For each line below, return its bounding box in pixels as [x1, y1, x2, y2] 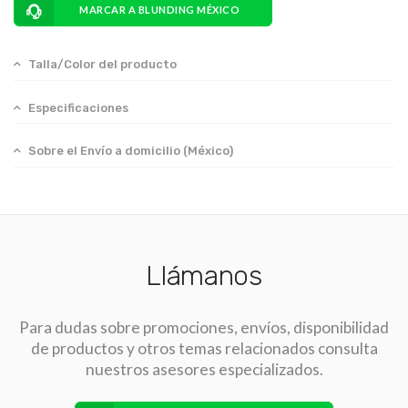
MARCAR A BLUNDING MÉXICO [79, 4, 240, 16]
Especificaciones [28, 100, 128, 115]
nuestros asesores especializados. [85, 360, 323, 380]
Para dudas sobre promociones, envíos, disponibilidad [19, 318, 389, 338]
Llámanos [146, 260, 262, 293]
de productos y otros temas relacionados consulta [30, 339, 378, 359]
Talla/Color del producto [28, 56, 177, 71]
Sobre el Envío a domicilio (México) [28, 144, 233, 158]
